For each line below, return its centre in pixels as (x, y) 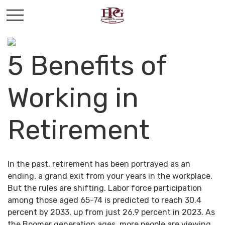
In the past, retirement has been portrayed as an (99, 164)
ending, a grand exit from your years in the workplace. (110, 176)
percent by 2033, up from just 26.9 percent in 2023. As (111, 212)
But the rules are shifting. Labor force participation (105, 188)
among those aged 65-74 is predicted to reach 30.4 (104, 200)
